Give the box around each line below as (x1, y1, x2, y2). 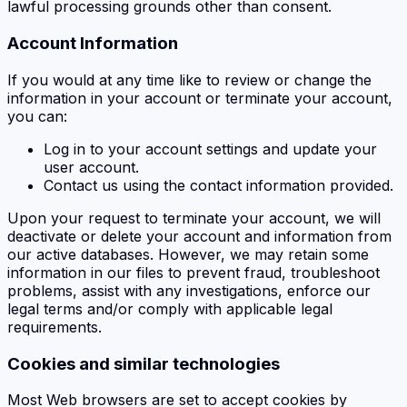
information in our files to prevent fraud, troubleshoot (7, 263, 380, 282)
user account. (44, 157, 139, 176)
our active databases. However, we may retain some (7, 244, 369, 263)
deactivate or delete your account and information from (7, 226, 392, 245)
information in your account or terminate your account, (7, 88, 392, 107)
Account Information (7, 33, 178, 55)
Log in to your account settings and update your (44, 139, 377, 158)
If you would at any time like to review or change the (7, 70, 372, 89)
